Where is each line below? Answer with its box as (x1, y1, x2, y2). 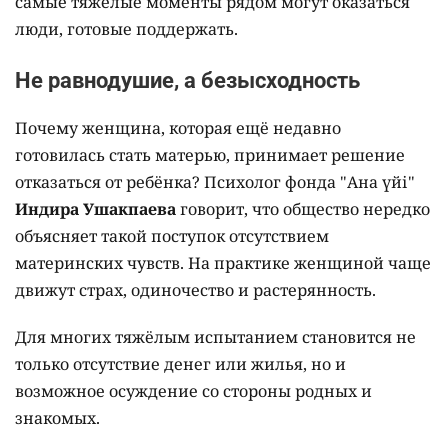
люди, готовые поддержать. (15, 18, 238, 41)
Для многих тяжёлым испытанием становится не (15, 326, 416, 349)
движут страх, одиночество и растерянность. (15, 279, 376, 302)
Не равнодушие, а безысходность (15, 68, 360, 94)
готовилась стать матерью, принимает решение (15, 144, 405, 167)
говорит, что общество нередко (176, 198, 430, 221)
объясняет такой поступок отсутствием (15, 225, 329, 248)
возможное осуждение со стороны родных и (15, 380, 372, 403)
